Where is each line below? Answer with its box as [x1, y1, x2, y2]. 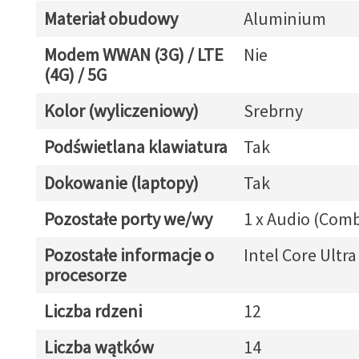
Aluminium [243, 7, 326, 30]
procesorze [43, 264, 127, 286]
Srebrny [243, 99, 303, 122]
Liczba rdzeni [43, 300, 142, 322]
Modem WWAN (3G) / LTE [43, 43, 224, 66]
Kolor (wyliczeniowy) [43, 99, 199, 122]
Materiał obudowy [43, 7, 178, 30]
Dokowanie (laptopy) [43, 171, 199, 194]
